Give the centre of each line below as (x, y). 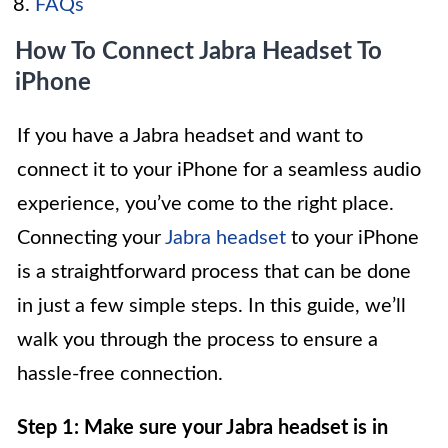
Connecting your (91, 238)
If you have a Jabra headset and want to (190, 136)
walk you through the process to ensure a (197, 340)
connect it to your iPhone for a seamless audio (219, 170)
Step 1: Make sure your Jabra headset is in (202, 428)
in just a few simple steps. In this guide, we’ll (211, 306)
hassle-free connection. (120, 374)
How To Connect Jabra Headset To (198, 52)
